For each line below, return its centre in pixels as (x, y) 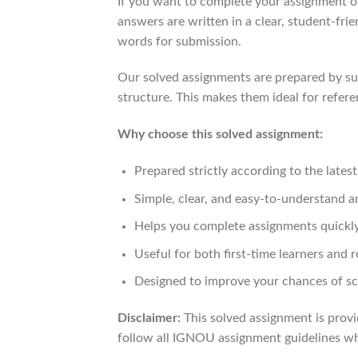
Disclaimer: (149, 318)
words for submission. (179, 41)
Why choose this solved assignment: (220, 135)
